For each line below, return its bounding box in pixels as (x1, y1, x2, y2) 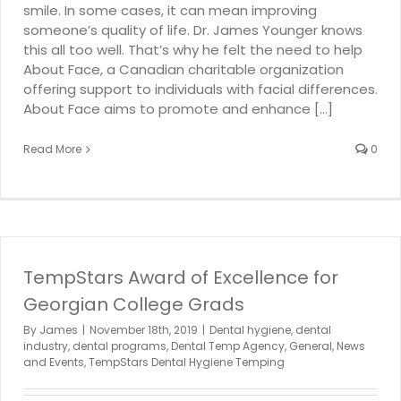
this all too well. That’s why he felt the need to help (23, 39, 363, 59)
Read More (23, 141, 81, 157)
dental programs (73, 337, 166, 354)
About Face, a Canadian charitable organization (23, 59, 344, 79)
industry (23, 337, 68, 354)
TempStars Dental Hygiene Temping (89, 354, 285, 370)
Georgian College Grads (23, 291, 244, 317)
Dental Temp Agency (171, 337, 285, 354)
